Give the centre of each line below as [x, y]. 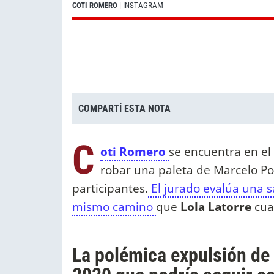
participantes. [110, 188]
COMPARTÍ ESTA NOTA [124, 108]
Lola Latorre [216, 207]
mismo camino [114, 207]
